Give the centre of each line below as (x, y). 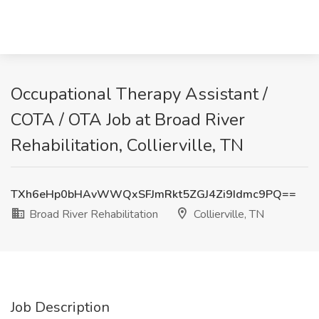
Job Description (60, 307)
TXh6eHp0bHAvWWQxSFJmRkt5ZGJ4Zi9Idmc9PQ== (153, 194)
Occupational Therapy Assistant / (139, 94)
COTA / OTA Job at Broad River (128, 120)
